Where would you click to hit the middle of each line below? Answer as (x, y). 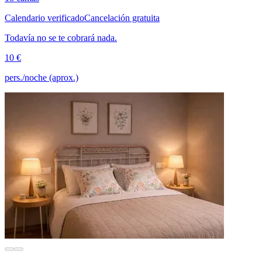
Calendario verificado (44, 18)
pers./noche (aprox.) (42, 77)
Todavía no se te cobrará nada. (61, 37)
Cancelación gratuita (122, 18)
